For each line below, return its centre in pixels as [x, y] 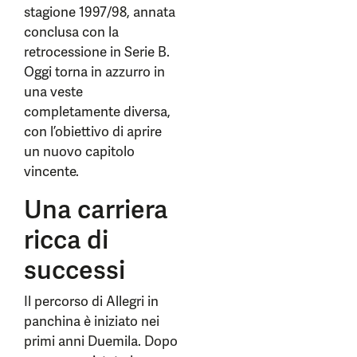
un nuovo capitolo [79, 151]
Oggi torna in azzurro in [94, 72]
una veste [53, 92]
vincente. [51, 171]
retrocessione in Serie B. [97, 52]
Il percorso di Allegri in [91, 301]
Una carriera [96, 210]
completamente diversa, [97, 112]
